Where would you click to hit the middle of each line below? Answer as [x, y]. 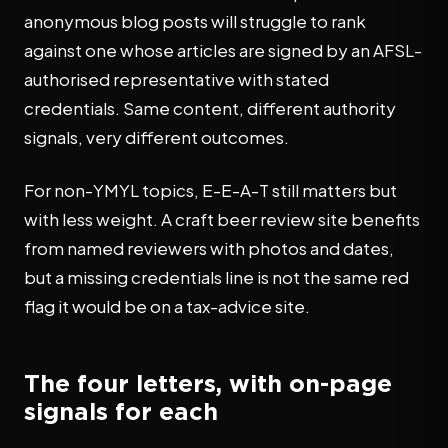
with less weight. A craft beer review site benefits [222, 219]
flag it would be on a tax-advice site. [167, 306]
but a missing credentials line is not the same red [216, 277]
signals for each [121, 411]
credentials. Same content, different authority [210, 108]
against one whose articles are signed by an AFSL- [223, 50]
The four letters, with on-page [208, 383]
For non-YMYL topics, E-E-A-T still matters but [210, 190]
